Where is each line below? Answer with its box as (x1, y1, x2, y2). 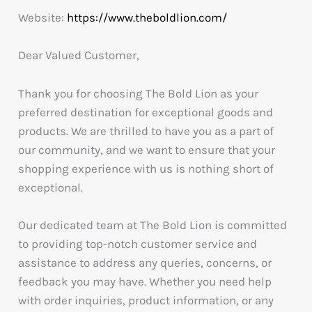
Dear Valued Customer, (18, 48, 140, 63)
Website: (18, 10, 68, 25)
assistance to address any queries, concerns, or (18, 255, 272, 270)
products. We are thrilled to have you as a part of (18, 123, 274, 138)
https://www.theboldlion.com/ (67, 10, 228, 25)
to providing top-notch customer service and (18, 236, 258, 251)
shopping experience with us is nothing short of (18, 161, 274, 175)
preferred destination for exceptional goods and (18, 104, 274, 119)
